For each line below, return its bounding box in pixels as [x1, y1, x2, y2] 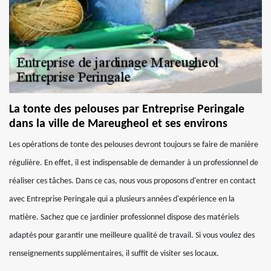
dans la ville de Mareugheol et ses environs [9, 118, 227, 130]
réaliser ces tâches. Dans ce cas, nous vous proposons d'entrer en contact [9, 177, 256, 186]
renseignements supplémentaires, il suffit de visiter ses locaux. [9, 249, 219, 258]
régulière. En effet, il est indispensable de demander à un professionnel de [9, 158, 258, 168]
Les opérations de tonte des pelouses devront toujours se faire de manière [9, 140, 258, 149]
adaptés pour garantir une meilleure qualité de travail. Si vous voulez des [9, 231, 255, 240]
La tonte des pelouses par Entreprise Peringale [9, 103, 244, 116]
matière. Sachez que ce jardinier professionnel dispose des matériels [9, 213, 239, 222]
